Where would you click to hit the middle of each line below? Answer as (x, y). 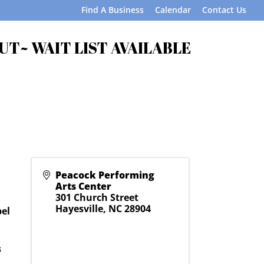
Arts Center (83, 187)
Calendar (173, 9)
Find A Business (113, 9)
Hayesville (79, 209)
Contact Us (224, 9)
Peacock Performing (105, 175)
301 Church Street (97, 198)
